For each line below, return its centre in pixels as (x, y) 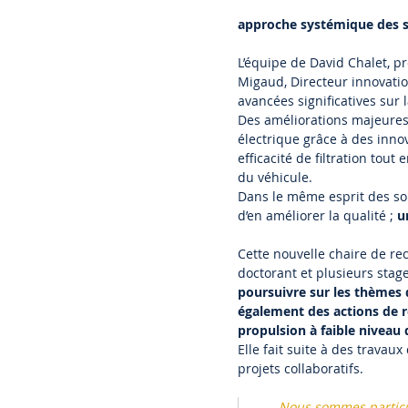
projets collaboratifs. (300, 369)
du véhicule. (275, 178)
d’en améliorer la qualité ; (317, 216)
